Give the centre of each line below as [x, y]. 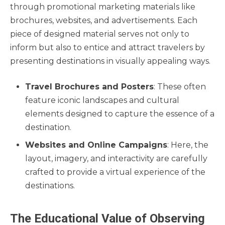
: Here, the [188, 145]
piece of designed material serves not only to [100, 34]
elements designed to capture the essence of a [120, 114]
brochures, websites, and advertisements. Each [104, 21]
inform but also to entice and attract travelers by [107, 48]
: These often [180, 87]
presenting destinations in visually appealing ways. [110, 61]
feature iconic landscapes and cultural [102, 100]
